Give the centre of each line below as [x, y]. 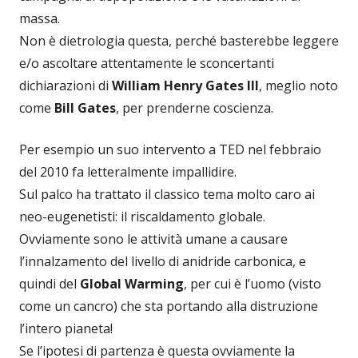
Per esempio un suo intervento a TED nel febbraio [170, 149]
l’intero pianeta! [66, 328]
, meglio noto [298, 85]
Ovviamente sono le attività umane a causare [153, 239]
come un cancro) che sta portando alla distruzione [169, 306]
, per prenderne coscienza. [195, 107]
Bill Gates [85, 107]
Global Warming [132, 283]
